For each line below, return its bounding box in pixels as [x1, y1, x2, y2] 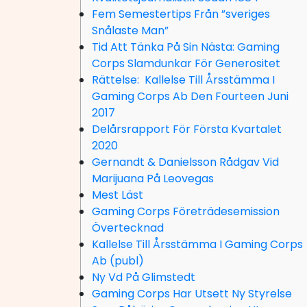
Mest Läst [92, 187, 143, 203]
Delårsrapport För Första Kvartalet [92, 121, 282, 137]
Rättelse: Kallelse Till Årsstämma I [92, 72, 275, 88]
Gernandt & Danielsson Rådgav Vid [92, 154, 279, 170]
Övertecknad [92, 220, 164, 236]
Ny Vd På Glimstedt [92, 269, 195, 285]
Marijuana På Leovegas [92, 171, 214, 186]
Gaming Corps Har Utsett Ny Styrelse [92, 286, 292, 302]
